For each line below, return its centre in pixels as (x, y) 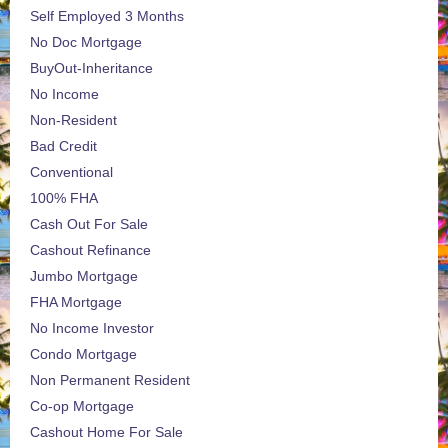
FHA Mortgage (76, 302)
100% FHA (64, 198)
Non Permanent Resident (110, 380)
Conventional (71, 172)
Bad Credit (63, 146)
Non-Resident (73, 120)
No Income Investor (92, 328)
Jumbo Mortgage (84, 276)
